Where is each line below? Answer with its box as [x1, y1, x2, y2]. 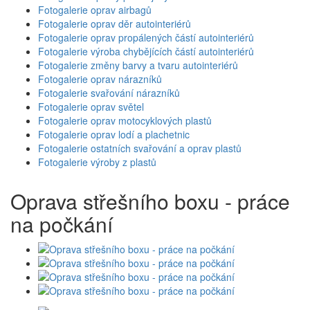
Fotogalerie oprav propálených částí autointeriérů [38, 30, 254, 45]
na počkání [10, 209, 113, 239]
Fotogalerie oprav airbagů [38, 3, 152, 17]
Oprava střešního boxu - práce [10, 186, 290, 217]
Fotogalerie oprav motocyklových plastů [38, 113, 212, 128]
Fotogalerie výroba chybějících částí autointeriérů [38, 44, 254, 59]
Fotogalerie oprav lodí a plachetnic [38, 127, 190, 142]
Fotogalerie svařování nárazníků [38, 86, 180, 100]
